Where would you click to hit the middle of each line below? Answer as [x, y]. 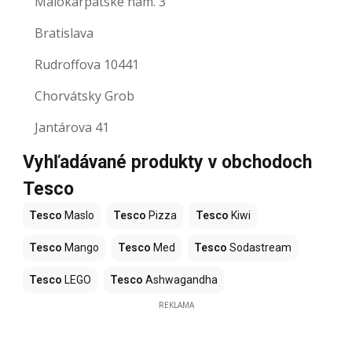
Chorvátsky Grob [84, 96]
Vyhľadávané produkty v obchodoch [167, 163]
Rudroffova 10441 [87, 65]
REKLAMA [176, 305]
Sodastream [259, 248]
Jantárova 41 [72, 128]
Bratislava [64, 33]
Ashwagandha [180, 280]
